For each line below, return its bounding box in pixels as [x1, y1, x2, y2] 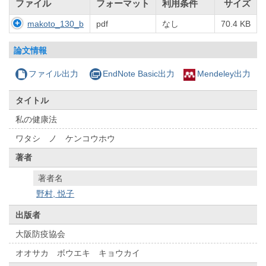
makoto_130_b [27, 19, 84, 29]
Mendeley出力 [197, 69, 251, 79]
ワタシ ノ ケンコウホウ [15, 134, 116, 144]
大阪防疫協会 [15, 229, 66, 239]
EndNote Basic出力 [102, 69, 175, 79]
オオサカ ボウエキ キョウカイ [15, 248, 141, 258]
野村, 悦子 [36, 189, 75, 199]
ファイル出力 [28, 69, 79, 79]
